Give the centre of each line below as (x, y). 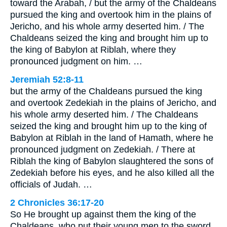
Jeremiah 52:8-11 (47, 80)
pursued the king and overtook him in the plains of (111, 15)
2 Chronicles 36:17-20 (57, 203)
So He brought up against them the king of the (103, 215)
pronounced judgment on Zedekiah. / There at (103, 150)
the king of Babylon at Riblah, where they (93, 50)
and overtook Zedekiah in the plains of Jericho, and (113, 103)
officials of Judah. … (51, 185)
